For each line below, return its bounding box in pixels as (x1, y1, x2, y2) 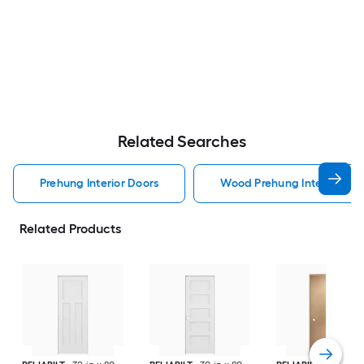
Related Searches (118, 132, 246, 152)
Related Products (19, 221, 121, 237)
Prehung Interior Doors (40, 176, 159, 191)
